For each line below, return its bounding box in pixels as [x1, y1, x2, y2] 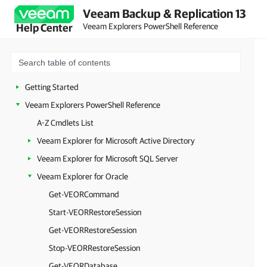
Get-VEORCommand [49, 190, 119, 199]
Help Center [15, 21, 73, 34]
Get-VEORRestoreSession [49, 225, 136, 235]
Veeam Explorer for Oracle [37, 172, 128, 181]
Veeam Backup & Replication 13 [83, 6, 246, 20]
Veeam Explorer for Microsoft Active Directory [37, 136, 195, 145]
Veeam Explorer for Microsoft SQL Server [37, 154, 178, 163]
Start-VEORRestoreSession [49, 207, 141, 217]
